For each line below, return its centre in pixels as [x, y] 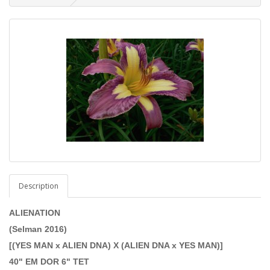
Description [39, 186]
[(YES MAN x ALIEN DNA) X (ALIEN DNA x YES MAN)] [116, 245]
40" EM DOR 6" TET [49, 261]
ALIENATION [36, 212]
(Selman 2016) [38, 229]
